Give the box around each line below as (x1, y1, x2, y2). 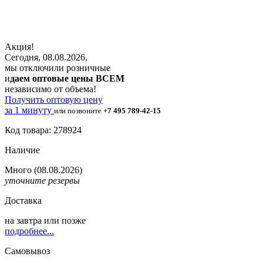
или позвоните (54, 106, 103, 115)
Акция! (5, 41, 34, 52)
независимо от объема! (5, 83, 96, 94)
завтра (16, 215, 42, 225)
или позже (42, 215, 86, 225)
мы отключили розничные (5, 62, 110, 73)
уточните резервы (5, 175, 80, 186)
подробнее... (5, 225, 54, 236)
